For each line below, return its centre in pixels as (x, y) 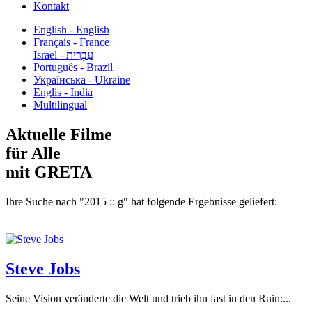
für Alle (33, 153)
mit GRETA (49, 172)
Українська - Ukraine (82, 80)
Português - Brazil (73, 67)
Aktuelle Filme (59, 134)
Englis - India (63, 92)
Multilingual (60, 105)
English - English (71, 30)
